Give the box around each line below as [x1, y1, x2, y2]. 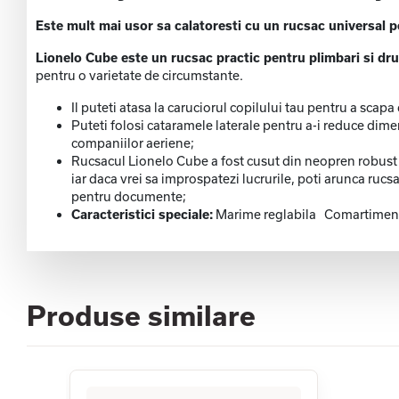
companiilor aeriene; [71, 135, 194, 151]
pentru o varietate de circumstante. [36, 68, 246, 84]
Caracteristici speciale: [71, 207, 213, 223]
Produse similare [27, 299, 256, 332]
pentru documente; [71, 189, 186, 205]
